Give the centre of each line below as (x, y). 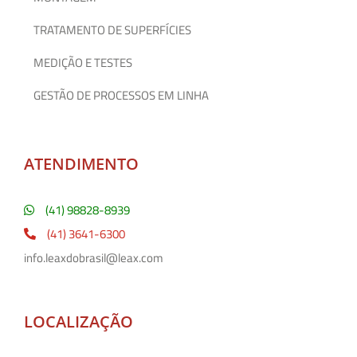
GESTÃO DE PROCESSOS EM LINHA (121, 95)
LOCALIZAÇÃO (78, 321)
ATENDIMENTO (81, 163)
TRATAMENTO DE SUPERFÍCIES (112, 29)
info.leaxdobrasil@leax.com (94, 257)
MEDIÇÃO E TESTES (83, 62)
